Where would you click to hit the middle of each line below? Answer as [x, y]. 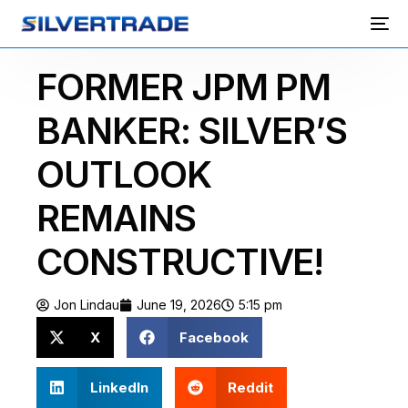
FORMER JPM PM [184, 87]
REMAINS [116, 218]
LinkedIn [119, 387]
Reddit [251, 387]
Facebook [214, 337]
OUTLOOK [124, 174]
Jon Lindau [87, 305]
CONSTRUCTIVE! [180, 262]
